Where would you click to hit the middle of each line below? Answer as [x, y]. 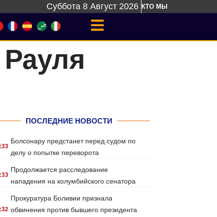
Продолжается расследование [60, 170]
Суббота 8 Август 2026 [93, 6]
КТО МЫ [155, 7]
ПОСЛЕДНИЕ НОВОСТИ [69, 121]
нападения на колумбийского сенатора [73, 181]
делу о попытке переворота [55, 153]
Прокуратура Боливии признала [62, 198]
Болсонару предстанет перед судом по [73, 141]
